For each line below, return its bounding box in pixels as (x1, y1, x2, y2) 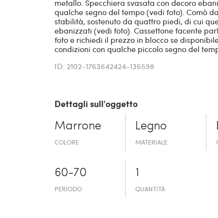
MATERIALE (135, 138, 168, 147)
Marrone (54, 121, 101, 133)
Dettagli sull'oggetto (54, 97, 138, 110)
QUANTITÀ (135, 184, 165, 194)
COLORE (54, 138, 79, 147)
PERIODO (54, 184, 82, 194)
